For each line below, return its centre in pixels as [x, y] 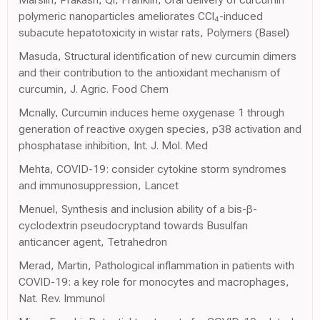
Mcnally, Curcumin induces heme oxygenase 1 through [151, 112]
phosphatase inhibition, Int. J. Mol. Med [113, 145]
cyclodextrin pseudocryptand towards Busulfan [133, 225]
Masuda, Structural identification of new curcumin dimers [157, 56]
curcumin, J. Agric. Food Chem [94, 89]
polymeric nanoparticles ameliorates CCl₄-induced [141, 16]
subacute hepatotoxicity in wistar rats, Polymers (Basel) [154, 32]
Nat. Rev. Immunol [62, 298]
